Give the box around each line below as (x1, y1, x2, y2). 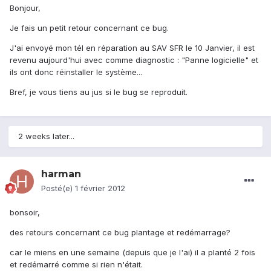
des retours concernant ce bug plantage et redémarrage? (10, 227, 230, 238)
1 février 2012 (75, 183, 125, 194)
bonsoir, (10, 207, 40, 218)
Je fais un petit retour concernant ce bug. (10, 23, 169, 33)
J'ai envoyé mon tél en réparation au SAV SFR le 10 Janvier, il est (10, 43, 255, 53)
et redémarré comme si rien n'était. (10, 260, 143, 270)
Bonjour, (10, 3, 41, 13)
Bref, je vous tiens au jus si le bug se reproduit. (10, 87, 188, 97)
